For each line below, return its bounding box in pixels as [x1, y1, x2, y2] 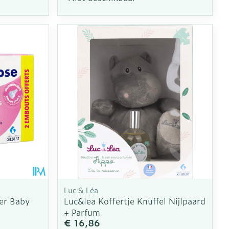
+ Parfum [64, 205, 101, 218]
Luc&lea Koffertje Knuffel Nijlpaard [64, 194, 206, 207]
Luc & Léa [64, 184, 99, 195]
